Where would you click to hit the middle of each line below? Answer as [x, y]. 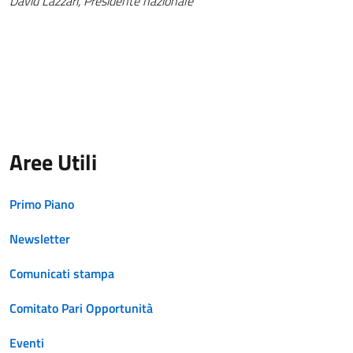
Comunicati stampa [62, 273]
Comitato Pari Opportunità [81, 308]
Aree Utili [53, 162]
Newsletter [40, 239]
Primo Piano [42, 204]
